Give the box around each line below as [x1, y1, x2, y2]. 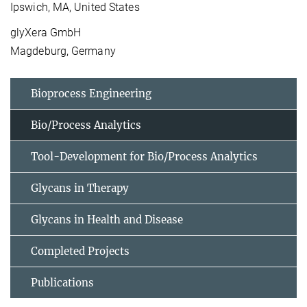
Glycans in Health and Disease [31, 213, 183, 227]
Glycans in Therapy [31, 182, 129, 195]
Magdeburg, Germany [10, 45, 116, 58]
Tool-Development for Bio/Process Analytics [31, 150, 258, 164]
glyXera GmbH [10, 26, 82, 40]
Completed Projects [31, 245, 130, 258]
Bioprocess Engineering [31, 87, 151, 101]
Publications [31, 276, 94, 290]
